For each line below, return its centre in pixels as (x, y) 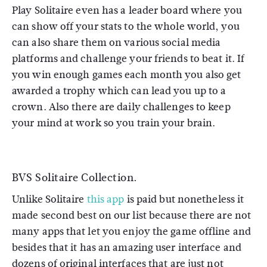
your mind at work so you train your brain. (114, 123)
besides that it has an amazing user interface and (127, 248)
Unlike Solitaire (49, 199)
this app (105, 199)
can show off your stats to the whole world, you (126, 27)
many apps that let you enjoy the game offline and (131, 232)
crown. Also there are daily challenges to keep (121, 107)
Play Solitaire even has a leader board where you (127, 10)
